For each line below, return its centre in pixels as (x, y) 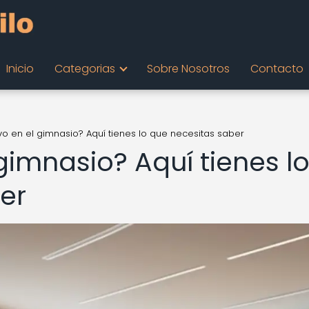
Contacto (277, 69)
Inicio (20, 69)
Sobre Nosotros (188, 69)
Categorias (84, 69)
